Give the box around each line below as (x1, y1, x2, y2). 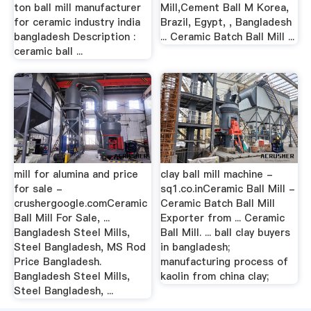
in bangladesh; (160, 240, 230, 255)
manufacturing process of (160, 255, 289, 269)
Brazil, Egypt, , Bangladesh (160, 15, 292, 29)
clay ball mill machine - (160, 167, 274, 182)
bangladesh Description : (13, 30, 135, 44)
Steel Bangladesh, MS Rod (13, 240, 146, 255)
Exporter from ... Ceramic (160, 211, 285, 226)
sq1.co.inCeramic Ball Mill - (160, 182, 296, 196)
